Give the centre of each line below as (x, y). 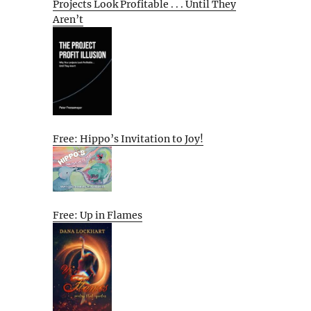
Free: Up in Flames (98, 215)
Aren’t (68, 19)
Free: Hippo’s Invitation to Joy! (128, 138)
